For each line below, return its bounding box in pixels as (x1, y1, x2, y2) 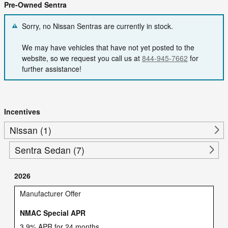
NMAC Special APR (20, 207, 85, 218)
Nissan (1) (10, 124, 51, 137)
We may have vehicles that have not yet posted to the (22, 42, 194, 52)
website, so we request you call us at (22, 52, 142, 63)
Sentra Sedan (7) (15, 144, 84, 157)
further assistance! (22, 63, 81, 74)
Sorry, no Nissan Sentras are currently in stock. (22, 20, 173, 31)
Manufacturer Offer (20, 188, 81, 198)
